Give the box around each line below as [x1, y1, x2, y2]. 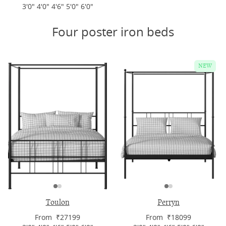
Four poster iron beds [52, 24, 174, 40]
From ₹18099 [146, 212, 191, 222]
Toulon [45, 197, 70, 208]
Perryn [157, 197, 180, 208]
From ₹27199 [35, 212, 80, 222]
